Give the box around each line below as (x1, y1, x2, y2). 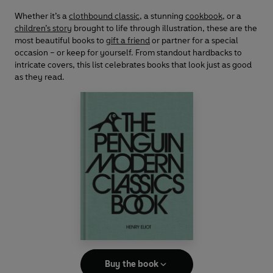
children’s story (15, 23, 72, 34)
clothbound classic (69, 10, 140, 21)
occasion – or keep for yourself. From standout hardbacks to (15, 47, 242, 58)
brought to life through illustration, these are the (72, 23, 257, 34)
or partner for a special (150, 35, 238, 46)
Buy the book (105, 258, 158, 269)
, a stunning (140, 10, 185, 21)
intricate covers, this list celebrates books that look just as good (15, 59, 252, 70)
